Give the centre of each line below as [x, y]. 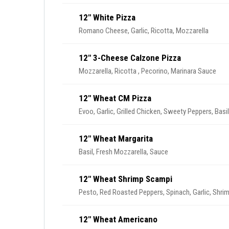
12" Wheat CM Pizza [115, 98]
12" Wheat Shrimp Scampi [125, 179]
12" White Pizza [107, 17]
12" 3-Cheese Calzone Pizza [130, 58]
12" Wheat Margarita [116, 139]
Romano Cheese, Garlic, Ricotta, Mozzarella [144, 31]
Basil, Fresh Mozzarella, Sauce [123, 152]
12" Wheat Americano [118, 219]
